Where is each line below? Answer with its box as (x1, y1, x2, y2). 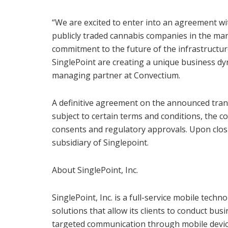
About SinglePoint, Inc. (52, 164, 138, 176)
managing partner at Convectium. (52, 69, 180, 81)
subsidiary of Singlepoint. (52, 136, 149, 148)
